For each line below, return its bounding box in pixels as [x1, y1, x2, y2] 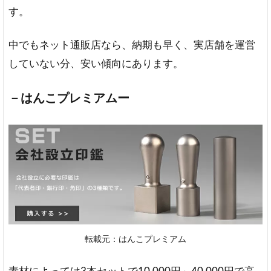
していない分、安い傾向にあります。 [8, 58, 183, 69]
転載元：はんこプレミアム [85, 234, 186, 244]
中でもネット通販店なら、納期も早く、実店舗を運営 [8, 39, 255, 50]
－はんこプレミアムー [8, 92, 129, 105]
